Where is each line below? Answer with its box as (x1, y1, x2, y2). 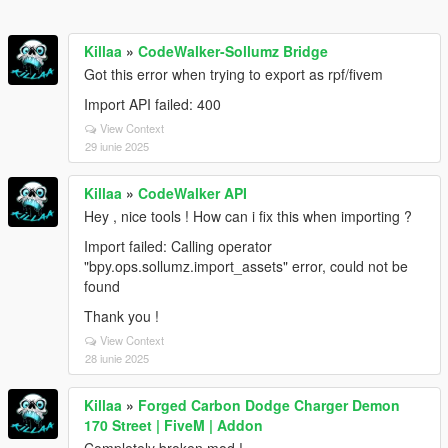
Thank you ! (84, 305, 159, 326)
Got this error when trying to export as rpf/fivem (84, 63, 383, 84)
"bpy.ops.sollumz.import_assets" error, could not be (84, 255, 408, 276)
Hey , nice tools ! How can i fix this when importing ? (84, 205, 412, 226)
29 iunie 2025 (85, 137, 149, 154)
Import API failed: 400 (84, 93, 221, 114)
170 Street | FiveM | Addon (84, 414, 263, 435)
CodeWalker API (138, 182, 247, 203)
